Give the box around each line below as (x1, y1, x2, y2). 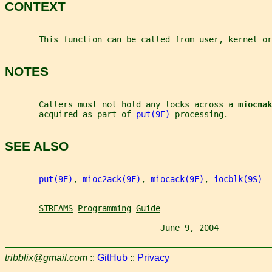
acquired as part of (5, 109, 136, 119)
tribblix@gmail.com (5, 252, 87, 263)
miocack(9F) (151, 174, 204, 184)
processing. (170, 109, 228, 119)
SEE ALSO (5, 139, 69, 154)
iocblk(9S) (214, 174, 262, 184)
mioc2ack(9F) (83, 174, 141, 184)
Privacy (137, 252, 169, 263)
